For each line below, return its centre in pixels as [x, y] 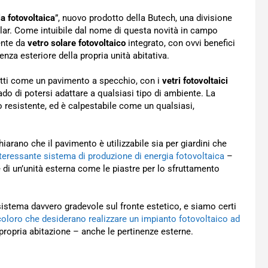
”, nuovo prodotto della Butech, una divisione [144, 18]
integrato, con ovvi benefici [182, 43]
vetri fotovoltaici [195, 81]
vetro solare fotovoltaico [78, 43]
